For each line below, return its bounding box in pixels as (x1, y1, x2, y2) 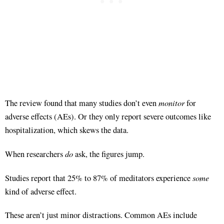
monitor (158, 96, 184, 108)
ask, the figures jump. (73, 148, 144, 159)
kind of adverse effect (5, 185, 74, 197)
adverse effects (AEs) (5, 110, 74, 122)
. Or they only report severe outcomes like (74, 110, 211, 122)
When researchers (5, 148, 65, 159)
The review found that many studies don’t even (5, 97, 158, 108)
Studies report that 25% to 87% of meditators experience (5, 172, 192, 183)
